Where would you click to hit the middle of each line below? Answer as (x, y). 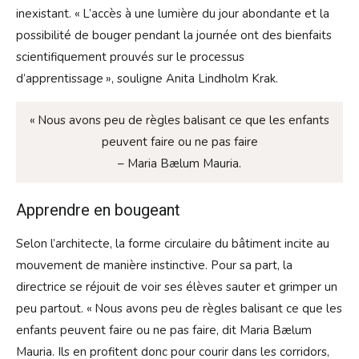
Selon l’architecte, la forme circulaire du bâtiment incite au (173, 244)
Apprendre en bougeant (98, 210)
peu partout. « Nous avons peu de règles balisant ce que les (179, 309)
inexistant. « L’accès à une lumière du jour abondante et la (173, 14)
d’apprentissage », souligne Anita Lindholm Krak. (147, 79)
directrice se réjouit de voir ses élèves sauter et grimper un (177, 287)
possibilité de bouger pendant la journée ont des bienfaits (174, 36)
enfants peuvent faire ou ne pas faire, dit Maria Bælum (164, 331)
